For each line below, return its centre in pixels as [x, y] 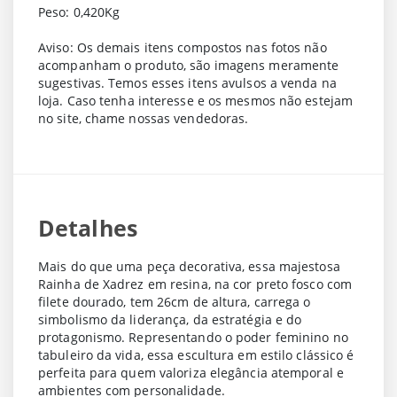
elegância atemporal [271, 373]
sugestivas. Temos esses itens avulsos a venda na [187, 83]
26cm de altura [202, 302]
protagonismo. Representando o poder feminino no [193, 338]
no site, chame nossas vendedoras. [144, 119]
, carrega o [279, 302]
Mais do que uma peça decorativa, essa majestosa [189, 267]
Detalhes [88, 229]
